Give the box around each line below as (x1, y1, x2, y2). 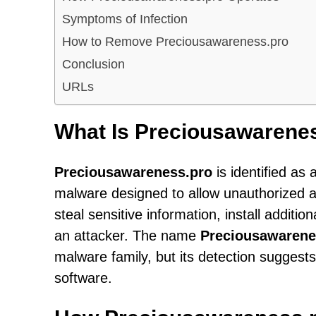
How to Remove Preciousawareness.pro (62, 34, 288, 49)
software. (54, 270, 112, 286)
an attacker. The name (54, 228, 200, 243)
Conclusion (62, 56, 125, 71)
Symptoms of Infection (62, 11, 188, 26)
